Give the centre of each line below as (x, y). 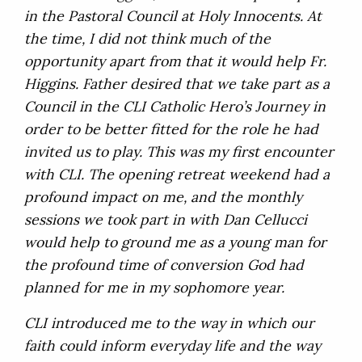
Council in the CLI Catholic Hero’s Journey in (175, 107)
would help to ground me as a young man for (175, 242)
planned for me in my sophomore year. (154, 288)
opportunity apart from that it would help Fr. (175, 61)
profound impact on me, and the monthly (163, 197)
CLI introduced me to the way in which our (169, 323)
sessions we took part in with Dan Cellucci (166, 220)
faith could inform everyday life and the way (173, 346)
